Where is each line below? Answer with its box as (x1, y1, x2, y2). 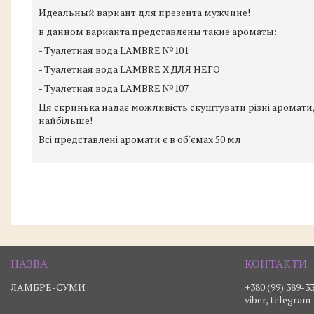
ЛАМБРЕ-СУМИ (11, 280, 86, 294)
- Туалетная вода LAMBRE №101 (39, 43, 189, 57)
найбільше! (39, 114, 93, 127)
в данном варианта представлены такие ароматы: (39, 25, 277, 38)
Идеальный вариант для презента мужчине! (39, 6, 250, 19)
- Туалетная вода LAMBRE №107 (39, 81, 189, 95)
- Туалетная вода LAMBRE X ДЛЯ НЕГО (39, 62, 220, 76)
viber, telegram (245, 293, 311, 306)
